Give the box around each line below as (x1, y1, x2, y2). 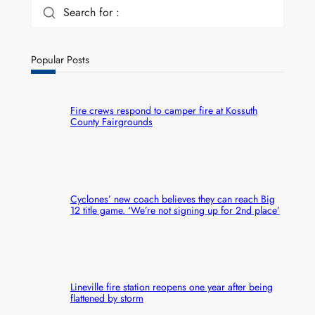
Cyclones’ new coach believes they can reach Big (70, 191, 275, 206)
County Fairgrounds (70, 115, 153, 129)
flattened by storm (70, 290, 143, 305)
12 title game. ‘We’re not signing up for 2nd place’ (70, 202, 280, 217)
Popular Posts (30, 51, 89, 67)
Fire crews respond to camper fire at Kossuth (70, 103, 257, 118)
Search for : (63, 4, 120, 20)
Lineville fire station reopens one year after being (70, 279, 273, 294)
